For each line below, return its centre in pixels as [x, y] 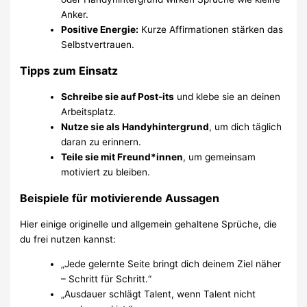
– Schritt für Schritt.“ [107, 279]
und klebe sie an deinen [228, 96]
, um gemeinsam [220, 157]
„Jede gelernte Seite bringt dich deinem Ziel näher [171, 263]
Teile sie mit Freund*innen [122, 157]
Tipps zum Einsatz [69, 70]
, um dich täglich [246, 126]
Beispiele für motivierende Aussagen [120, 198]
